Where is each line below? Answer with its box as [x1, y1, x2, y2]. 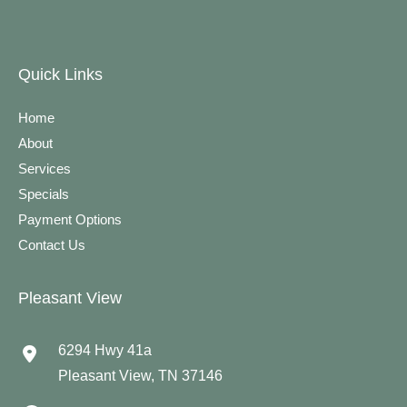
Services [18, 162, 71, 177]
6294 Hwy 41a [58, 342, 152, 359]
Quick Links [18, 65, 103, 84]
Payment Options [18, 213, 122, 228]
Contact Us [18, 238, 85, 253]
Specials [18, 187, 69, 203]
